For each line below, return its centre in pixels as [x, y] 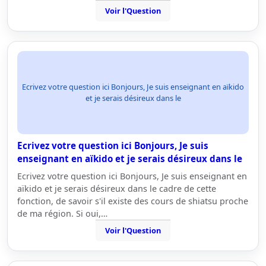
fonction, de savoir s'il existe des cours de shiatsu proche [133, 201]
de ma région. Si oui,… [62, 213]
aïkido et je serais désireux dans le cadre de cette [117, 189]
